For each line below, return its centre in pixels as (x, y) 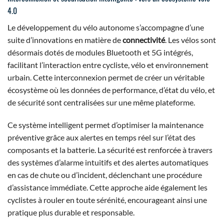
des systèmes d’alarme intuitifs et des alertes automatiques (108, 162)
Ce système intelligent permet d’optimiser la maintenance (105, 125)
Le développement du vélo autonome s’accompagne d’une (106, 27)
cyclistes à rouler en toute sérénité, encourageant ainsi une (107, 200)
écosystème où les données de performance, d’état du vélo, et (111, 89)
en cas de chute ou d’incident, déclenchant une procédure (105, 175)
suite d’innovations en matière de (65, 39)
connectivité (144, 39)
